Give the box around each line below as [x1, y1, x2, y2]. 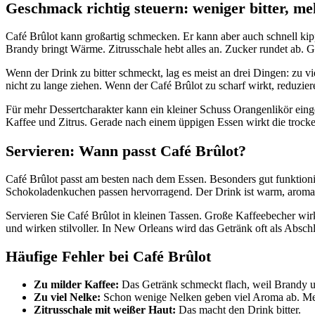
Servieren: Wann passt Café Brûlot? [6, 141, 246, 160]
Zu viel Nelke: [34, 291, 101, 304]
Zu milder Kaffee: [34, 278, 119, 291]
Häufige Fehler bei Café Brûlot [6, 247, 211, 266]
